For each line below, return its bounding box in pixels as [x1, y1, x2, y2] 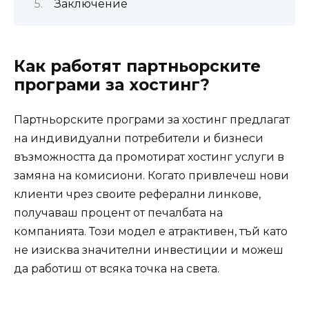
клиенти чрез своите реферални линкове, [14, 188, 261, 201]
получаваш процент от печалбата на [14, 206, 223, 220]
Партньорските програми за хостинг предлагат [14, 113, 290, 127]
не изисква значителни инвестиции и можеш [14, 243, 283, 257]
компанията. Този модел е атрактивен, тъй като [14, 225, 288, 239]
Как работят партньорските [14, 57, 261, 77]
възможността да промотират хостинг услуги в [14, 150, 284, 164]
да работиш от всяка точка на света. [14, 262, 219, 276]
